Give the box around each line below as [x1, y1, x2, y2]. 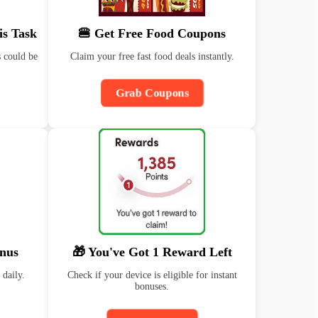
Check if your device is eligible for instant [67, 270, 237, 280]
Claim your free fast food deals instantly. [70, 51, 234, 62]
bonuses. [135, 281, 169, 292]
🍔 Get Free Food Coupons [78, 26, 226, 40]
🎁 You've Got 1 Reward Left [72, 245, 232, 259]
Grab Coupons [113, 86, 191, 99]
